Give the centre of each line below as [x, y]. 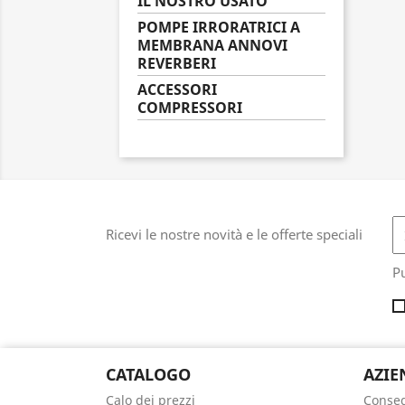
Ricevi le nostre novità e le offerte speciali [234, 234]
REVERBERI [177, 63]
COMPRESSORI [190, 108]
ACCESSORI [177, 89]
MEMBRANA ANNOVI [212, 45]
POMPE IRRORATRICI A [219, 27]
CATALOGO [148, 374]
